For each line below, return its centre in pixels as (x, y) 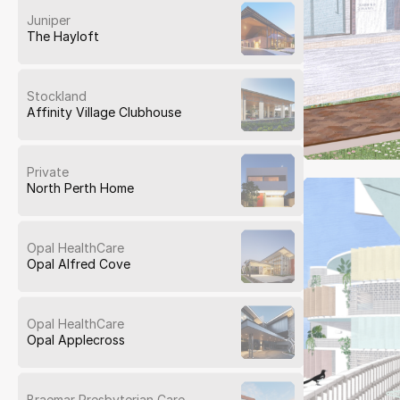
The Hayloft (63, 37)
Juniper (49, 21)
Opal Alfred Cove (79, 264)
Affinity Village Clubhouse (104, 112)
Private (48, 172)
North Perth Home (80, 188)
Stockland (57, 96)
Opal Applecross (76, 340)
